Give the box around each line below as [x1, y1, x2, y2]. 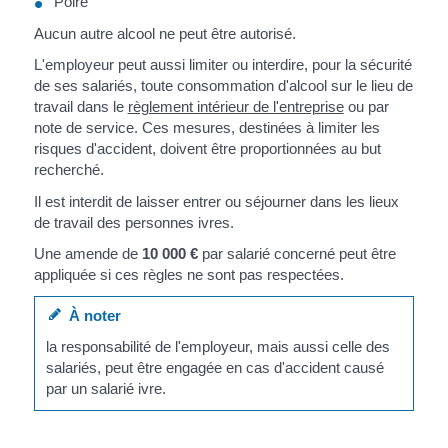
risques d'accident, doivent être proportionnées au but [33, 140, 381, 158]
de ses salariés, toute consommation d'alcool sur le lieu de [33, 77, 413, 95]
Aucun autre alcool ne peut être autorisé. [33, 24, 296, 42]
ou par [343, 98, 389, 116]
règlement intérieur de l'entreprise [127, 98, 344, 116]
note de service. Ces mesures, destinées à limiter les [33, 119, 380, 137]
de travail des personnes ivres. [33, 213, 234, 231]
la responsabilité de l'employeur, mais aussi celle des [45, 338, 390, 356]
